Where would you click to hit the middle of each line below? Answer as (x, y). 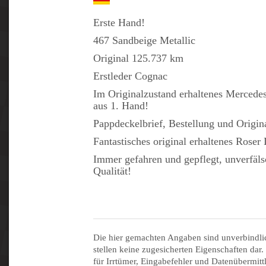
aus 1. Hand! (121, 105)
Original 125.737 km (138, 58)
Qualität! (112, 171)
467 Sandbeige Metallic (144, 40)
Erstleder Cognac (130, 76)
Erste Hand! (119, 22)
